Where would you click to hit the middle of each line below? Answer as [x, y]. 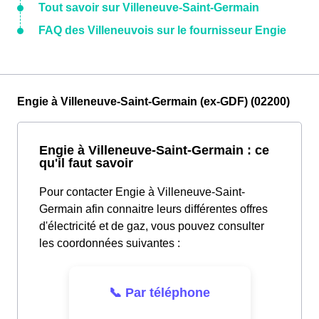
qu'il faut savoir [86, 163]
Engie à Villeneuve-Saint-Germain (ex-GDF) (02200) [153, 102]
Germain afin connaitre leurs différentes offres [153, 209]
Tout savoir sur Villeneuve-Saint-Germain [149, 8]
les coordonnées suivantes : [110, 244]
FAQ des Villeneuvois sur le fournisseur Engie [162, 31]
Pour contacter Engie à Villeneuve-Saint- [142, 192]
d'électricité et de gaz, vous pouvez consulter [152, 226]
